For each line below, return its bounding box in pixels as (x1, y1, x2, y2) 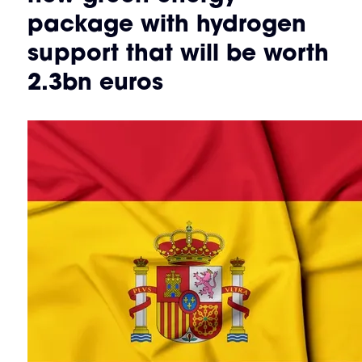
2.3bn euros (27, 66, 163, 97)
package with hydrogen (27, 8, 306, 39)
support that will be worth (27, 37, 329, 68)
